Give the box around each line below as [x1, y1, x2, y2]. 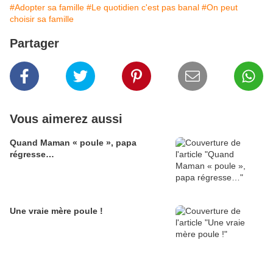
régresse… [10, 149, 54, 160]
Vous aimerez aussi [10, 112, 122, 126]
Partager [10, 37, 59, 51]
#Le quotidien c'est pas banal [87, 2, 199, 13]
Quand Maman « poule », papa [10, 138, 136, 148]
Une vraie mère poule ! [10, 206, 103, 216]
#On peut [202, 2, 238, 13]
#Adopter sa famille [10, 2, 84, 13]
